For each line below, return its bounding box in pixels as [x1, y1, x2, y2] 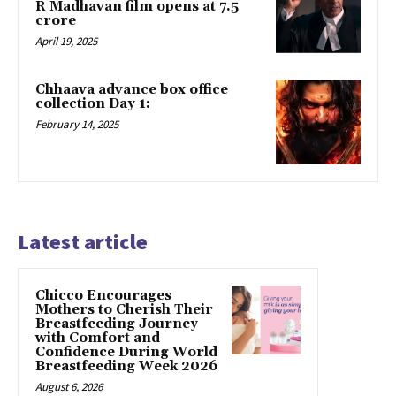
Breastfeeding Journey [35, 315, 198, 332]
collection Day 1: [35, 95, 150, 113]
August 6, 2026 [35, 378, 103, 394]
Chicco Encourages [35, 286, 171, 304]
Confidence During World [35, 343, 217, 361]
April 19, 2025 [35, 34, 97, 49]
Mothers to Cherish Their [35, 301, 213, 318]
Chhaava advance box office [35, 81, 228, 99]
